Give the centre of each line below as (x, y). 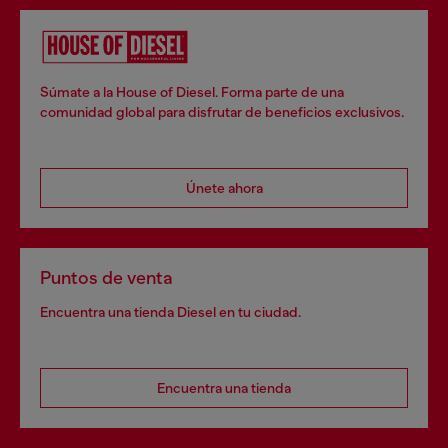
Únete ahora (224, 188)
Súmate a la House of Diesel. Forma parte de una (192, 92)
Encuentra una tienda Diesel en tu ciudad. (170, 312)
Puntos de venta (106, 278)
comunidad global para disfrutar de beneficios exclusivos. (222, 112)
